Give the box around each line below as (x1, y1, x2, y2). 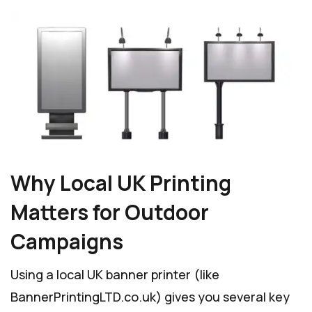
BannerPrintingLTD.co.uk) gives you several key (10, 288, 290, 306)
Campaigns (10, 227, 123, 256)
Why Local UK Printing (10, 169, 231, 198)
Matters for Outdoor (10, 198, 209, 227)
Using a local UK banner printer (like (10, 266, 219, 283)
